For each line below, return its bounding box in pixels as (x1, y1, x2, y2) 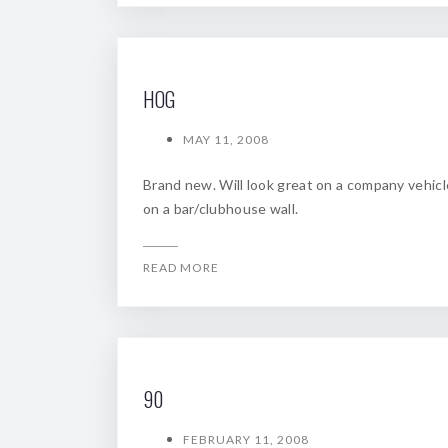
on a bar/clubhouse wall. (143, 200, 299, 217)
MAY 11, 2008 (183, 132, 269, 147)
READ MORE (143, 260, 219, 275)
